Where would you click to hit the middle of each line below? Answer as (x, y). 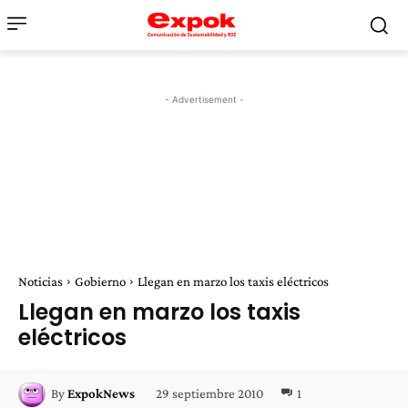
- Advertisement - (204, 99)
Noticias (41, 281)
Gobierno (100, 281)
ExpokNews (101, 393)
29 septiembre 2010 (209, 393)
